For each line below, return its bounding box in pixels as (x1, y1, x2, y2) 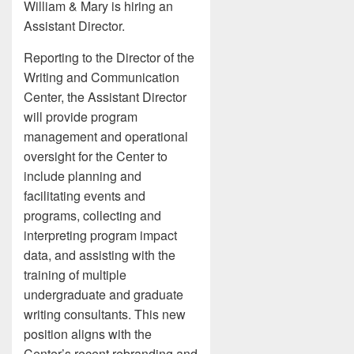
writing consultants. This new (24, 305, 186, 323)
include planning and (24, 167, 141, 185)
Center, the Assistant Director (24, 88, 186, 106)
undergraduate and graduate (24, 285, 183, 303)
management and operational (24, 127, 188, 145)
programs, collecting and (24, 206, 161, 224)
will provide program (24, 107, 137, 126)
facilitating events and (24, 186, 145, 205)
